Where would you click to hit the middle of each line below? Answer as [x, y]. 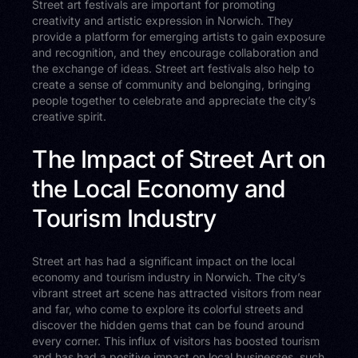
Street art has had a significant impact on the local [164, 261]
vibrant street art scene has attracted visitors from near [177, 293]
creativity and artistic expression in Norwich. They [163, 21]
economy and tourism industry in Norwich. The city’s [169, 277]
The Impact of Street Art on [179, 159]
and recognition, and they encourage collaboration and [176, 53]
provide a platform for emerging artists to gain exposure [179, 37]
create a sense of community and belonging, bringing [172, 85]
